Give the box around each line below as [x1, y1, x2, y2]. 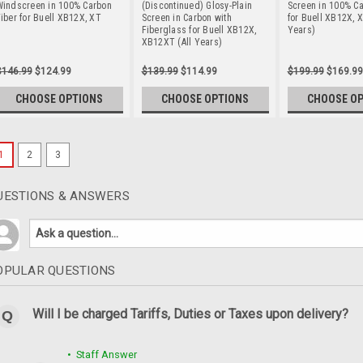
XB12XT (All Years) [141, 36, 222, 48]
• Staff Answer [64, 348, 137, 361]
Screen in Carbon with [141, 11, 232, 23]
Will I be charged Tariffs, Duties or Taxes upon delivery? [32, 306, 348, 322]
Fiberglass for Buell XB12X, [141, 23, 257, 36]
